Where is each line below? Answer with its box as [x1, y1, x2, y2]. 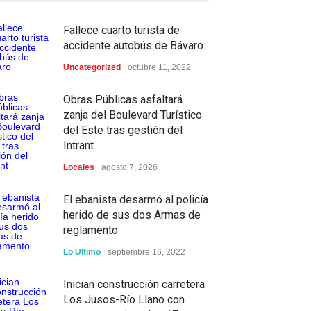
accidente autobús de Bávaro [63, 39, 203, 52]
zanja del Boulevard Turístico [63, 108, 202, 121]
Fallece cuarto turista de [63, 24, 180, 37]
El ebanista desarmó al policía [63, 193, 208, 206]
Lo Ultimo [63, 247, 101, 257]
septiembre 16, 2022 [108, 247, 185, 257]
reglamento [63, 224, 118, 237]
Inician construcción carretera [63, 278, 205, 291]
